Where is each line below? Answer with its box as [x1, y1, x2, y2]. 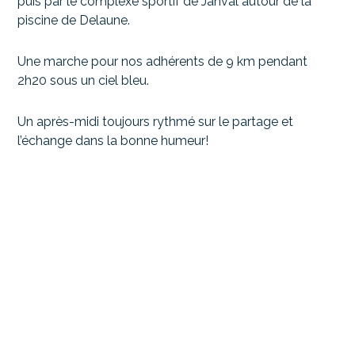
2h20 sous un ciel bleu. [17, 73, 150, 88]
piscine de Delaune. [17, 13, 131, 28]
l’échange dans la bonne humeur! [17, 133, 209, 148]
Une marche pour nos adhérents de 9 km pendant [17, 54, 308, 69]
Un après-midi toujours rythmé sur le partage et [17, 114, 294, 129]
